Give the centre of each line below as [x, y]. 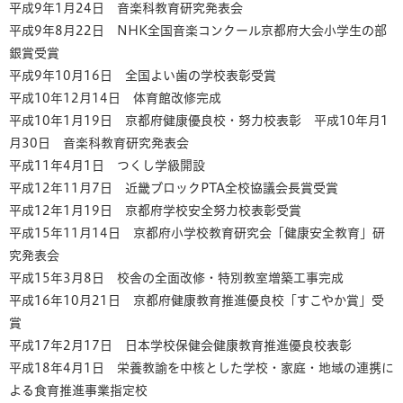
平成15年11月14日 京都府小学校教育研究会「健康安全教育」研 [197, 233]
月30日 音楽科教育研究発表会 [99, 143]
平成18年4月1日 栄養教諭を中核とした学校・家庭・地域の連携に [201, 368]
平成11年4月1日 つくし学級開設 [107, 166]
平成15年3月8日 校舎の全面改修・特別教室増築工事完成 [176, 278]
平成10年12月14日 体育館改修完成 [115, 98]
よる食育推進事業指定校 [78, 390]
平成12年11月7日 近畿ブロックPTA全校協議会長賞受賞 [174, 188]
